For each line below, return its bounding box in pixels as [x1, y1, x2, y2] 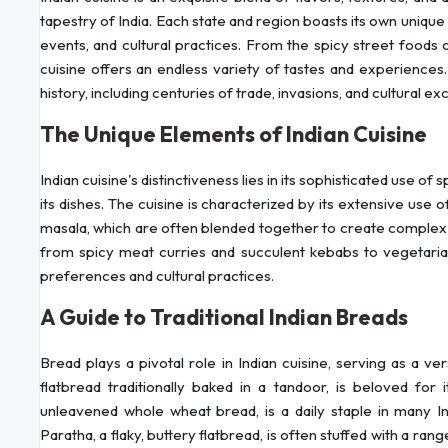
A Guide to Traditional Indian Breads [40, 303, 408, 332]
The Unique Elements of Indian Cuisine [40, 120, 427, 149]
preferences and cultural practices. [40, 266, 274, 286]
